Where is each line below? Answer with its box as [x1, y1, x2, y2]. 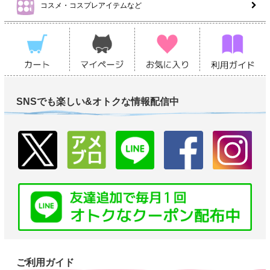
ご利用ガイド [16, 257, 74, 268]
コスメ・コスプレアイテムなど [40, 1, 142, 10]
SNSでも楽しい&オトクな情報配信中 [16, 96, 179, 107]
